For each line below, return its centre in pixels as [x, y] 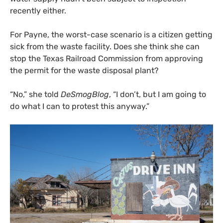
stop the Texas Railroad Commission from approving [107, 59]
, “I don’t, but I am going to [158, 95]
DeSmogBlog [85, 95]
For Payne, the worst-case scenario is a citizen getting [111, 35]
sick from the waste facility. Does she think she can [105, 47]
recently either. [38, 11]
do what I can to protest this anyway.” [80, 107]
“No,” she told [35, 95]
